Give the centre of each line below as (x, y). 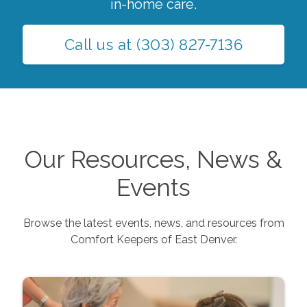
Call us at (100, 44)
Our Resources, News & (153, 159)
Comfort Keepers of (122, 239)
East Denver (205, 239)
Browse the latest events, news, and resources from (153, 223)
